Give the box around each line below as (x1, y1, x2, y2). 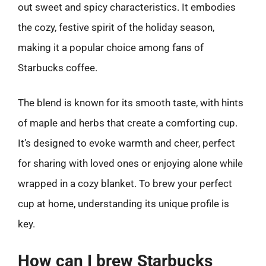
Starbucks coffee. (18, 61, 97, 74)
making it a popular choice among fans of (18, 41, 204, 53)
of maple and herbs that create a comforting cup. (18, 117, 237, 129)
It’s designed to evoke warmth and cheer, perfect (18, 137, 235, 149)
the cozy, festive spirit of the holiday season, (18, 21, 214, 33)
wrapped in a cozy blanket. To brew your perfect (18, 178, 232, 189)
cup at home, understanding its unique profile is (18, 198, 229, 210)
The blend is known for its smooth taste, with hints (18, 97, 243, 109)
